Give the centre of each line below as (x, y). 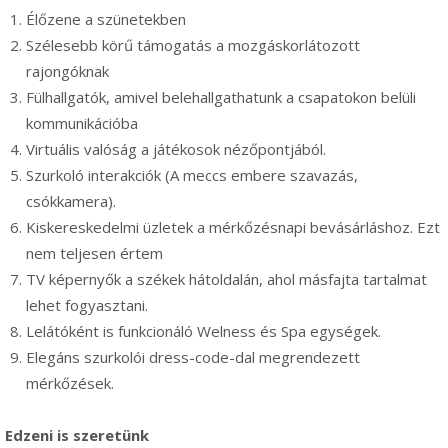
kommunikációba (82, 122)
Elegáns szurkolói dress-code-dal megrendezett (193, 356)
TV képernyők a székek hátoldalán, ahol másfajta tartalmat (226, 278)
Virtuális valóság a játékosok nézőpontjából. (176, 148)
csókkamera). (71, 200)
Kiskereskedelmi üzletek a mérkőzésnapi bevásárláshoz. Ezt (233, 226)
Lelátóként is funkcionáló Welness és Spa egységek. (203, 330)
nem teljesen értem (94, 252)
